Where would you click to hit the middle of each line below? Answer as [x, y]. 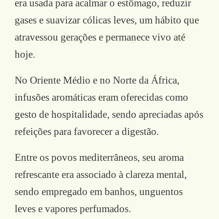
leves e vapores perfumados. [73, 208]
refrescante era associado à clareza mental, [101, 174]
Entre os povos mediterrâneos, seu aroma [99, 157]
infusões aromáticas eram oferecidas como [101, 97]
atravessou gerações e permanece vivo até [100, 37]
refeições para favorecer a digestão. [87, 131]
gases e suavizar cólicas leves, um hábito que [107, 20]
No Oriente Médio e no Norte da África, [97, 80]
